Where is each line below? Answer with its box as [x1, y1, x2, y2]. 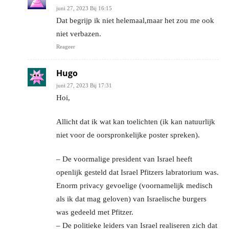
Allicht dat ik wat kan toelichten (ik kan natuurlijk [56, 118, 215, 126]
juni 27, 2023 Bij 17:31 [56, 82, 112, 89]
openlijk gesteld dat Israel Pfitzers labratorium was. [56, 168, 219, 177]
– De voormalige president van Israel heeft [56, 155, 192, 164]
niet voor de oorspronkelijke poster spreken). [56, 131, 200, 140]
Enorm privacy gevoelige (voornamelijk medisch [56, 181, 213, 190]
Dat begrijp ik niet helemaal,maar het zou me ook [56, 16, 214, 25]
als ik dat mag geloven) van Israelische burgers [56, 195, 207, 203]
